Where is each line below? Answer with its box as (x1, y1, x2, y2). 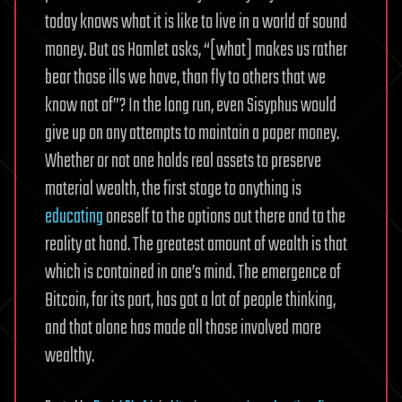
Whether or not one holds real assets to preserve (45, 146, 321, 177)
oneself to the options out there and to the (103, 202, 345, 232)
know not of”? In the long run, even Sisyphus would (45, 91, 336, 121)
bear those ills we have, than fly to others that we (45, 63, 326, 93)
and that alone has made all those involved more (45, 313, 321, 344)
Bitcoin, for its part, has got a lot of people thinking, (45, 285, 336, 316)
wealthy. (45, 341, 94, 371)
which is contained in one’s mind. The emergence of (45, 258, 341, 288)
